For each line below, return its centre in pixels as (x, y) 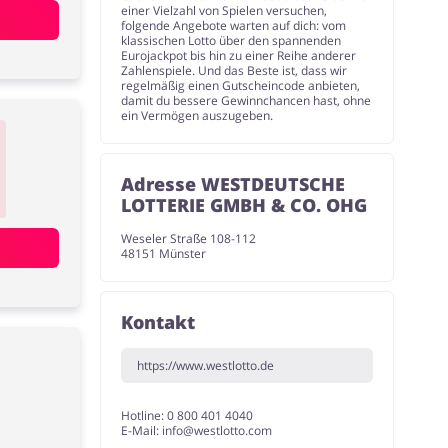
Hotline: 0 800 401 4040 (187, 415)
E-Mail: (142, 430)
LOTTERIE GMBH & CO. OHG (244, 205)
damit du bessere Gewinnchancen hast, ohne (246, 100)
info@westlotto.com (217, 430)
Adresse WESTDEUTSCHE (233, 184)
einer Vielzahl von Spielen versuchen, (224, 10)
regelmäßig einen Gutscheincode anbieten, (241, 85)
